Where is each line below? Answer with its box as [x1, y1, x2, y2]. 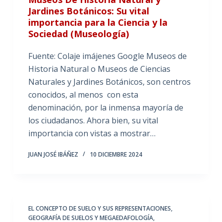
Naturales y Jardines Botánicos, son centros [28, 76, 191, 87]
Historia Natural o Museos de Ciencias [28, 63, 170, 74]
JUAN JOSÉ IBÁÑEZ [28, 150, 78, 159]
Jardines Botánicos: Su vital [28, 4, 149, 17]
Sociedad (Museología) [28, 27, 129, 40]
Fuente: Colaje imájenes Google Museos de [28, 50, 187, 61]
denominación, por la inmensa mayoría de [28, 102, 183, 113]
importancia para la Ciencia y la [28, 16, 167, 28]
